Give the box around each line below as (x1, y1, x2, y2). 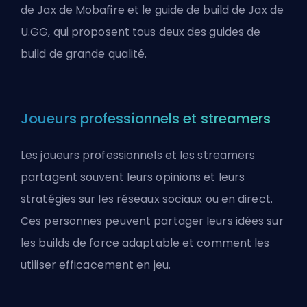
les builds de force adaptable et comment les (21, 235, 270, 251)
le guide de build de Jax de (142, 2, 284, 18)
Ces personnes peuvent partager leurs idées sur (21, 213, 284, 229)
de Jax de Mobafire (21, 2, 125, 18)
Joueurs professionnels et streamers (21, 109, 271, 128)
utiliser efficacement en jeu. (21, 257, 171, 273)
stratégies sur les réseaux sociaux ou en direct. (21, 191, 273, 207)
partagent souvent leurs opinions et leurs (21, 169, 245, 185)
